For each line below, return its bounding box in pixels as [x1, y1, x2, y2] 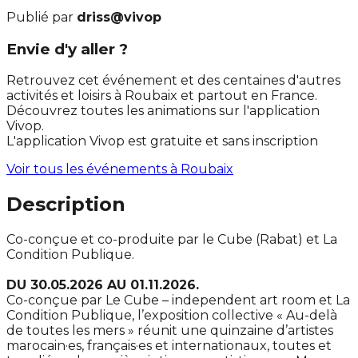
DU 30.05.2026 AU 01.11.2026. [6, 277, 199, 293]
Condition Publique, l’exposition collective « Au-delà [6, 308, 337, 324]
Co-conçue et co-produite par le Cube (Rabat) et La [6, 232, 337, 248]
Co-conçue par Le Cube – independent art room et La [6, 292, 350, 308]
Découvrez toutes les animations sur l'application [6, 103, 320, 119]
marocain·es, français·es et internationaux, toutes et [6, 338, 332, 354]
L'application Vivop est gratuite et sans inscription [6, 133, 318, 149]
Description [6, 193, 125, 217]
